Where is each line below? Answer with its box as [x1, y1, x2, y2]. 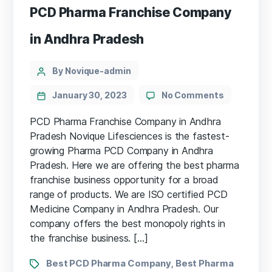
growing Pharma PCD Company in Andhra [30, 144, 213, 157]
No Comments [161, 89, 224, 100]
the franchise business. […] [30, 231, 148, 244]
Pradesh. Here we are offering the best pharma [30, 158, 239, 171]
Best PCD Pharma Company [46, 257, 172, 269]
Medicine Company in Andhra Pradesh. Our [30, 202, 219, 215]
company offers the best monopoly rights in [30, 217, 225, 229]
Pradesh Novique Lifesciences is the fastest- [30, 129, 229, 142]
